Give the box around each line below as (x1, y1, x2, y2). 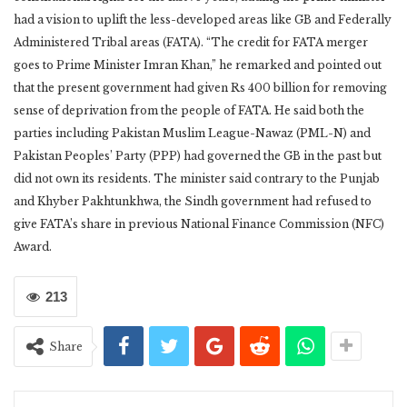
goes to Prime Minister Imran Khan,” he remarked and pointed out (14, 58, 382, 73)
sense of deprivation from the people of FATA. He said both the (14, 104, 364, 118)
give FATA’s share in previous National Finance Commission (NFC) (14, 217, 384, 232)
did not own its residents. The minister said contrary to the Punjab (14, 172, 380, 186)
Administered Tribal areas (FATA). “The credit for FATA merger (14, 35, 368, 50)
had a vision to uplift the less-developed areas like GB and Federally (14, 13, 392, 27)
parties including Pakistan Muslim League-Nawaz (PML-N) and (14, 126, 371, 141)
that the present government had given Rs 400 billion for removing (14, 81, 387, 95)
